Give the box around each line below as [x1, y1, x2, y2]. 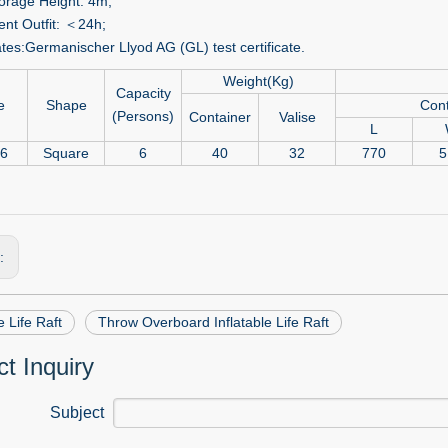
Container [189, 109, 251, 125]
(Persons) [112, 108, 174, 124]
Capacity [115, 85, 171, 101]
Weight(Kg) [223, 73, 294, 89]
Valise [278, 109, 316, 125]
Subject [50, 404, 104, 421]
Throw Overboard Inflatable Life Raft [98, 314, 329, 330]
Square [43, 145, 89, 161]
